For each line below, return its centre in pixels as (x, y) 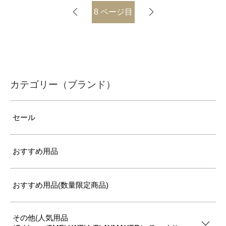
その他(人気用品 (40, 217)
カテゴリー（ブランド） (63, 84)
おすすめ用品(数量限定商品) (61, 185)
